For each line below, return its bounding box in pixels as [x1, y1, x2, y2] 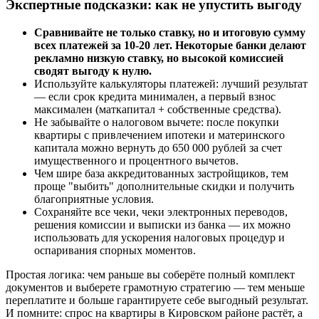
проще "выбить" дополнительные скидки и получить [34, 179, 294, 192]
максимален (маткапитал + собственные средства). [34, 103, 281, 115]
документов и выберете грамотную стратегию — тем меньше [6, 281, 305, 293]
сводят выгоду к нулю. [34, 64, 152, 77]
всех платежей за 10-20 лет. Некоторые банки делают [34, 38, 306, 51]
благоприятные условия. [34, 192, 154, 205]
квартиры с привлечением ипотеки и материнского [34, 128, 285, 141]
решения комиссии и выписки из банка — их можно [34, 218, 291, 231]
